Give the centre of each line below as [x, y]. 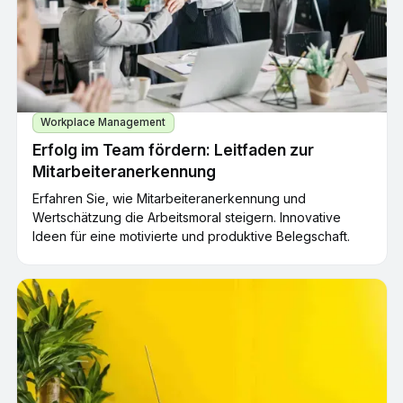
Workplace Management [103, 122]
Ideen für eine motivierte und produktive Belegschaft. [191, 236]
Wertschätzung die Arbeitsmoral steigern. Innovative [187, 217]
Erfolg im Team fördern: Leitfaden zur [173, 149]
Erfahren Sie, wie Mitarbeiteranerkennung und [169, 198]
